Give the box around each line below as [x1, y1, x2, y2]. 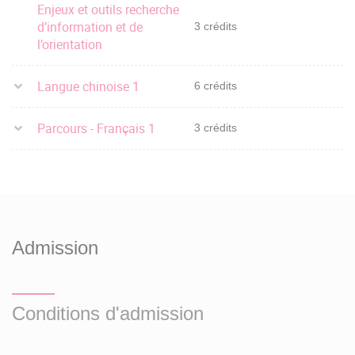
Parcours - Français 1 [37, 119, 155, 137]
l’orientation [37, 35, 102, 53]
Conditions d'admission [12, 302, 204, 324]
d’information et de [37, 17, 143, 36]
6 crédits [194, 79, 237, 92]
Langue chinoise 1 [37, 77, 139, 95]
